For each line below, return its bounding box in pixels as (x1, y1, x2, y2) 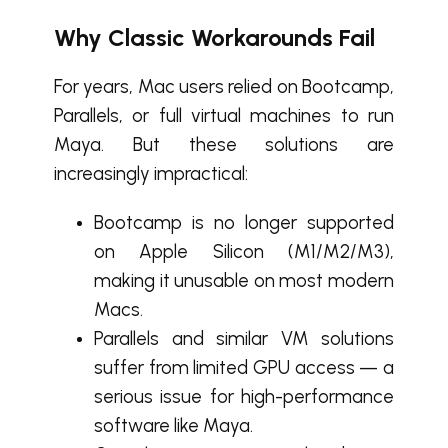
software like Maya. (94, 414, 253, 437)
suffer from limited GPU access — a (94, 356, 394, 379)
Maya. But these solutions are (54, 133, 394, 156)
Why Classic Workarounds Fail (54, 23, 375, 52)
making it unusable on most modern (94, 269, 394, 292)
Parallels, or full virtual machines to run (54, 104, 394, 127)
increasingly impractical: (54, 162, 248, 185)
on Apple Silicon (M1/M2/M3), (94, 240, 394, 263)
